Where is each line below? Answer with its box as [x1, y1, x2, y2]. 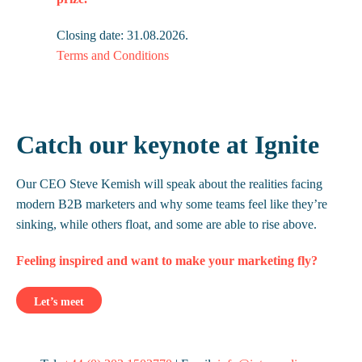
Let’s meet [34, 296, 84, 308]
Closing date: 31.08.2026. [57, 28, 188, 42]
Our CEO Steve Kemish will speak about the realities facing [16, 177, 322, 191]
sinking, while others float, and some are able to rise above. [16, 217, 317, 231]
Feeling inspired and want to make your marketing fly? [16, 254, 318, 267]
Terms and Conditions [57, 48, 169, 62]
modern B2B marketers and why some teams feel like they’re [16, 197, 327, 211]
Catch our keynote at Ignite [16, 130, 319, 159]
